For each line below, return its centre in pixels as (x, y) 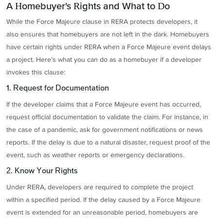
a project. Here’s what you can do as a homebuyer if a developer (104, 60)
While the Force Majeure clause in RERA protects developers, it (102, 22)
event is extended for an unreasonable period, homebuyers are (102, 212)
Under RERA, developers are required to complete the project (100, 187)
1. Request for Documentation (58, 87)
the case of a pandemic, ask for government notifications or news (105, 130)
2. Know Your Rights (42, 170)
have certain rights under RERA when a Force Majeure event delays (109, 47)
